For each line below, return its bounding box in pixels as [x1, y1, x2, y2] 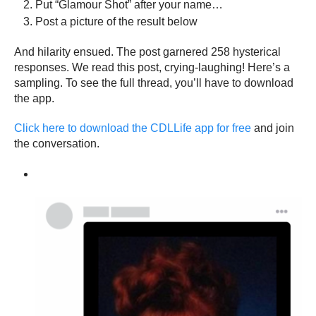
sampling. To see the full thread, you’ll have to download [14, 76, 293, 89]
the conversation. [14, 137, 99, 150]
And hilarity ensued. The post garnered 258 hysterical [14, 45, 281, 58]
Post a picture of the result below [35, 15, 197, 28]
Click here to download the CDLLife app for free [14, 121, 254, 134]
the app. [14, 92, 54, 104]
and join [254, 121, 294, 134]
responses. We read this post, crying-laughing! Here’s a [14, 61, 290, 73]
